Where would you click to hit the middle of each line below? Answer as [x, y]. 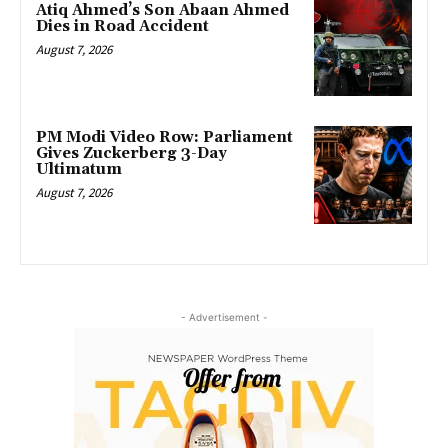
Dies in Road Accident [122, 26]
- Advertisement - [224, 317]
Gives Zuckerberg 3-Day [131, 154]
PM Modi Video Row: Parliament [164, 138]
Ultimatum [79, 170]
